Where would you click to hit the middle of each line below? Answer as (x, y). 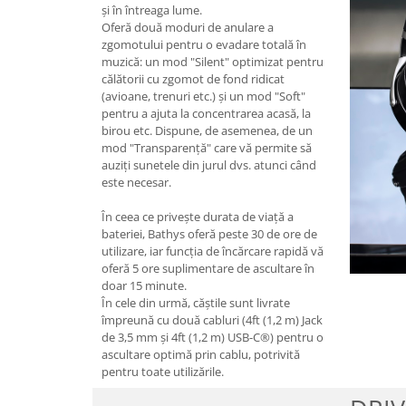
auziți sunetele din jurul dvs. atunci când (209, 165)
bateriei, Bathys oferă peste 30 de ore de (209, 234)
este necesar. (136, 182)
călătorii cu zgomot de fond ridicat (193, 79)
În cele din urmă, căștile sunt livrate (196, 303)
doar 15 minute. (144, 285)
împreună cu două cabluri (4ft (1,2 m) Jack (212, 320)
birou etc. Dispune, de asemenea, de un (207, 130)
